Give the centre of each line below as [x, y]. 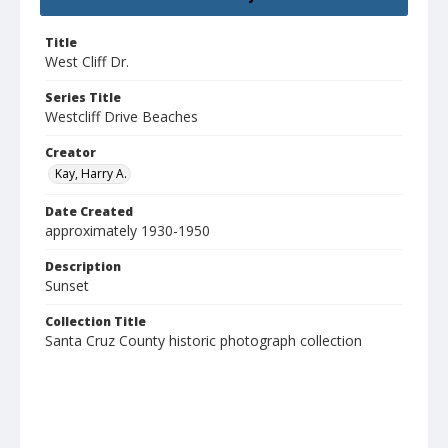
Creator [70, 153]
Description [83, 267]
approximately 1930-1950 [127, 231]
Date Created [89, 212]
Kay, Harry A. [91, 174]
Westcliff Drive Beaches [121, 117]
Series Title [83, 98]
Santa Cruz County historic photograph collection [203, 341]
